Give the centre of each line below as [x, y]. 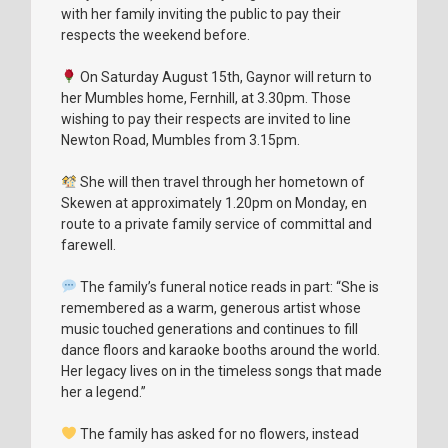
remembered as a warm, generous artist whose [211, 307]
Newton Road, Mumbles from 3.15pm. [180, 139]
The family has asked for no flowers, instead [217, 433]
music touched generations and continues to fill [209, 328]
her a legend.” [103, 391]
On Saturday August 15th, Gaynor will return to [224, 76]
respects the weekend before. [155, 34]
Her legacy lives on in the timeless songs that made [221, 370]
